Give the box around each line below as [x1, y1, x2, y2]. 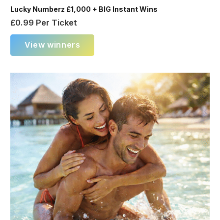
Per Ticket [34, 18, 77, 28]
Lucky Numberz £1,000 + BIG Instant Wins [10, 4, 158, 13]
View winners [24, 40, 81, 50]
